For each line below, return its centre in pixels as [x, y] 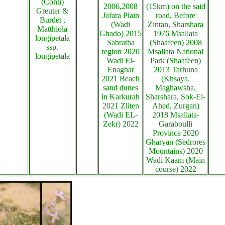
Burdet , [52, 20]
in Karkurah [121, 97]
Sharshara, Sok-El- [176, 97]
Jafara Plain [121, 15]
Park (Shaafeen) [176, 61]
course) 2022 [176, 169]
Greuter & [52, 11]
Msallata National [176, 51]
